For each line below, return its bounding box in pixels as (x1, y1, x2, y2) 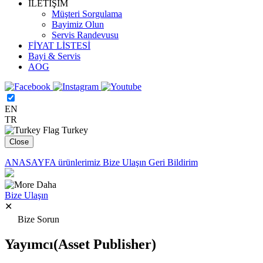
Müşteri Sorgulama (52, 9, 122, 19)
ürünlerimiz (58, 157, 100, 168)
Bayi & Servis (28, 51, 80, 62)
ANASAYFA (5, 157, 56, 168)
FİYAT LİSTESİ (28, 41, 90, 51)
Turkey (62, 125, 88, 136)
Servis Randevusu (52, 30, 119, 41)
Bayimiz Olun (52, 19, 104, 30)
